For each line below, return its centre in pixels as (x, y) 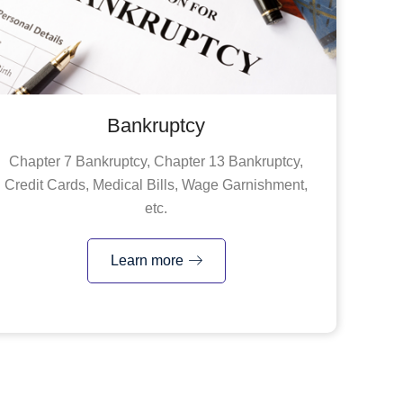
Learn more (147, 260)
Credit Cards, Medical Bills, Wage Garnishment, (157, 184)
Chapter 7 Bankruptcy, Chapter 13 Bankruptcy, (157, 161)
